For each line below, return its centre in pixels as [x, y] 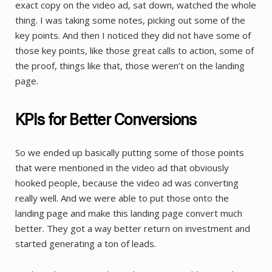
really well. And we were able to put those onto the [122, 198]
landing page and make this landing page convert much [129, 213]
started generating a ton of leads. [86, 243]
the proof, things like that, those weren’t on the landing [130, 66]
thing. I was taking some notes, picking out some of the [130, 20]
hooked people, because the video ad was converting [127, 182]
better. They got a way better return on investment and [133, 228]
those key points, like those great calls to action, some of [134, 51]
